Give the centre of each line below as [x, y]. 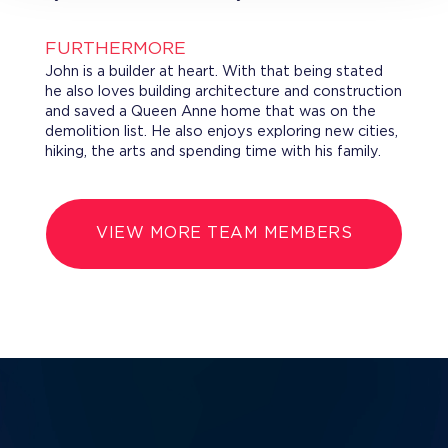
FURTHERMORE [115, 48]
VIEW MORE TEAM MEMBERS [224, 233]
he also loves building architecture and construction [223, 92]
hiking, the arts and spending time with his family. [212, 152]
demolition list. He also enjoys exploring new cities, [221, 132]
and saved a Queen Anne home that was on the [210, 112]
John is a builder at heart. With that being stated [213, 72]
